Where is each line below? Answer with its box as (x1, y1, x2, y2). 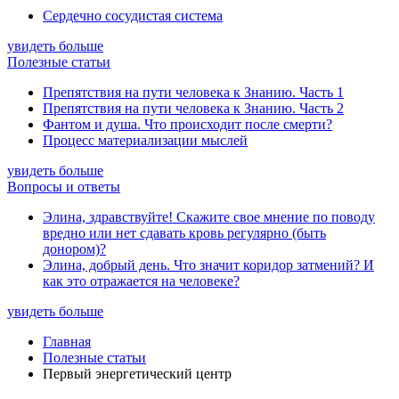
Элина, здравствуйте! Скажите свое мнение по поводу (43, 209, 375, 224)
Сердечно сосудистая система (43, 8, 223, 23)
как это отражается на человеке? (43, 273, 240, 289)
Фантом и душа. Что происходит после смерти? (43, 117, 332, 132)
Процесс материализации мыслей (43, 133, 248, 148)
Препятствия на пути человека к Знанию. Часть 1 (43, 85, 344, 100)
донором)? (43, 241, 106, 256)
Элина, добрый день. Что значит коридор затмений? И (43, 257, 374, 273)
